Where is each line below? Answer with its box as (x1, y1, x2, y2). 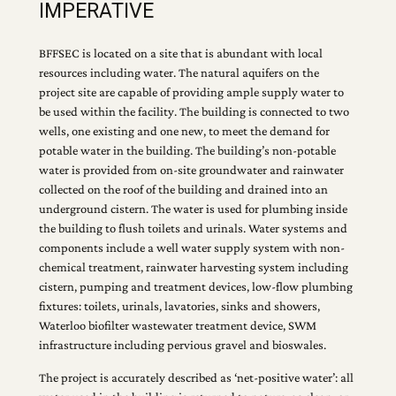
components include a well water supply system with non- (38, 240, 345, 255)
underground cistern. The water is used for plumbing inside (38, 202, 347, 217)
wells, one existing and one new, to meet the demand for (38, 124, 330, 139)
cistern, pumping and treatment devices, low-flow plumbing (38, 279, 353, 294)
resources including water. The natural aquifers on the (38, 65, 319, 80)
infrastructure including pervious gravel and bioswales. (38, 338, 326, 353)
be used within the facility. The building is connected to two (38, 104, 349, 119)
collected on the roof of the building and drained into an (38, 182, 328, 197)
